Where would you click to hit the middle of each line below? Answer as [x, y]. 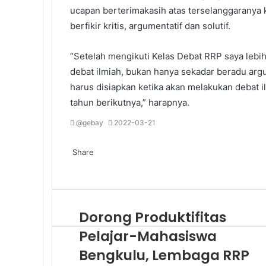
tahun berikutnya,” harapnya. [130, 103]
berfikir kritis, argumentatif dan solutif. [150, 26]
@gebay [90, 123]
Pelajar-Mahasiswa [148, 237]
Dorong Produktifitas [153, 218]
